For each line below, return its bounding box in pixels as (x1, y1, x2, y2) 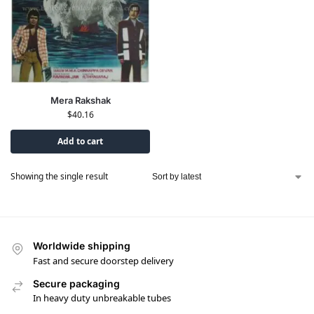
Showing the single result (11, 170, 108, 183)
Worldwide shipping (33, 240, 130, 252)
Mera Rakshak (50, 95, 111, 107)
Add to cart (57, 135, 103, 148)
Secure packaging (33, 277, 120, 289)
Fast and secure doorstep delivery (33, 254, 174, 267)
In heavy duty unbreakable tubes (33, 292, 171, 305)
